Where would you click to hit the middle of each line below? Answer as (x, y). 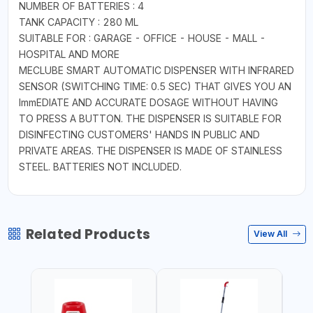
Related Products (88, 234)
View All (271, 234)
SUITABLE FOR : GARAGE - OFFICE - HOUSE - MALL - (142, 38)
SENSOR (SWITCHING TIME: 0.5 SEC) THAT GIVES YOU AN (155, 86)
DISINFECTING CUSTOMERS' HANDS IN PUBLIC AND (139, 134)
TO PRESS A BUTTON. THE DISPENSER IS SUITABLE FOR (150, 118)
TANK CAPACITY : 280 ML (78, 22)
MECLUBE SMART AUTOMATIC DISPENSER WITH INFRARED (156, 70)
